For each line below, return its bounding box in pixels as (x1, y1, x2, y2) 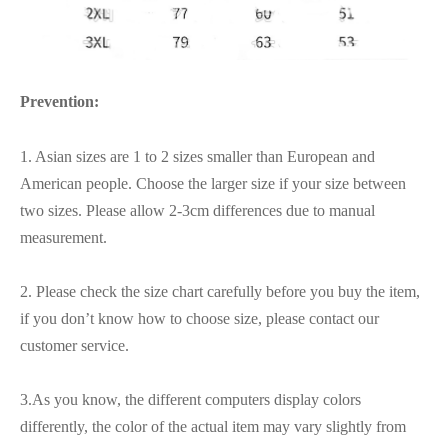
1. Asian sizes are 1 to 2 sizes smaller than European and (20, 147, 375, 165)
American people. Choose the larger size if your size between (20, 174, 406, 192)
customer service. (20, 336, 129, 354)
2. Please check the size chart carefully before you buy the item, (20, 282, 420, 300)
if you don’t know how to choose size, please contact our (20, 309, 379, 327)
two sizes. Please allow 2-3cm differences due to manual (20, 201, 375, 219)
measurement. (20, 228, 107, 246)
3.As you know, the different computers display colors (20, 390, 361, 408)
